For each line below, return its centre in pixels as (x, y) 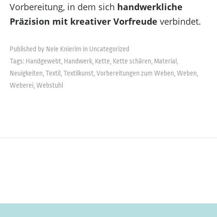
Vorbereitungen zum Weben (135, 73)
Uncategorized (109, 49)
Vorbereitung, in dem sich (63, 7)
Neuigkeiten (26, 73)
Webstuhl (49, 85)
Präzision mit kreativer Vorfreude (83, 22)
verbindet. (179, 22)
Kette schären (132, 61)
